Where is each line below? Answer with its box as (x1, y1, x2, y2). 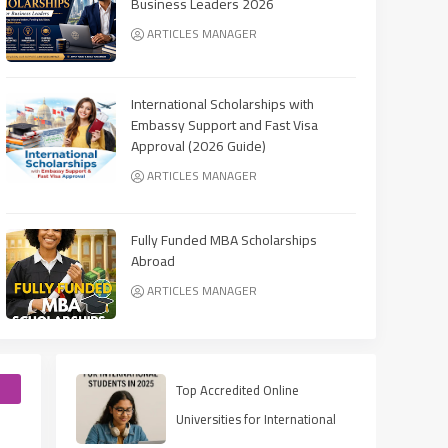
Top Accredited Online (176, 377, 299, 402)
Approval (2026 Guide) (131, 132, 266, 159)
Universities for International (176, 406, 336, 431)
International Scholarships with (131, 90, 314, 117)
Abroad (131, 247, 175, 274)
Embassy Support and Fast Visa (131, 111, 318, 138)
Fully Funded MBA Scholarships (131, 226, 317, 253)
